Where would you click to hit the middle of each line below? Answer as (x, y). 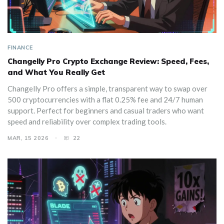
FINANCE (20, 48)
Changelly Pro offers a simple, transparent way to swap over (107, 89)
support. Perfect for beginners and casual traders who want (106, 111)
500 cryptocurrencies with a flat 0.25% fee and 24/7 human (105, 100)
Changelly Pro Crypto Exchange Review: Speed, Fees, (108, 61)
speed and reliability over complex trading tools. (87, 122)
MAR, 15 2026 (28, 138)
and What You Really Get (56, 72)
